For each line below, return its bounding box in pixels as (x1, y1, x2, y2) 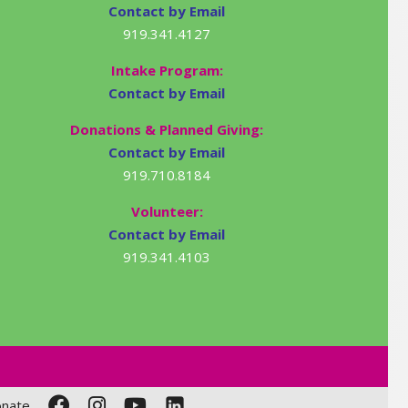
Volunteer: (130, 201, 203, 220)
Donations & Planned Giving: (70, 119, 264, 138)
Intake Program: (110, 60, 223, 79)
